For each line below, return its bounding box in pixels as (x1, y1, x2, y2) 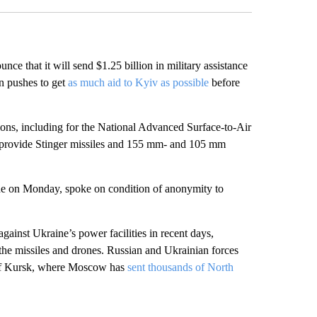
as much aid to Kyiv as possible (67, 76, 209, 88)
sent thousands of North (127, 260, 234, 273)
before (208, 76, 240, 88)
